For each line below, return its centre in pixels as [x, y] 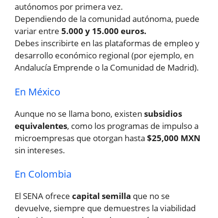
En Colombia [43, 174]
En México [37, 91]
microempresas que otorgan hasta [81, 138]
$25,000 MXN [174, 138]
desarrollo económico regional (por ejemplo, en [104, 55]
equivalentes [41, 126]
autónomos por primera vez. [69, 7]
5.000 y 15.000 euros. [104, 31]
